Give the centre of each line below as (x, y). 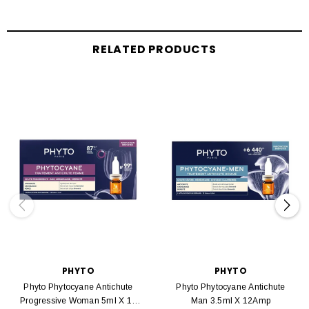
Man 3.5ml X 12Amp (231, 300)
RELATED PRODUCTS (154, 50)
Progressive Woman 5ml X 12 (78, 300)
